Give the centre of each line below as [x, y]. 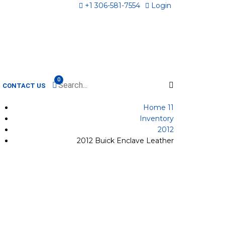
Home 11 [158, 107]
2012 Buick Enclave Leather [125, 141]
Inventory [157, 119]
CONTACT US [24, 86]
